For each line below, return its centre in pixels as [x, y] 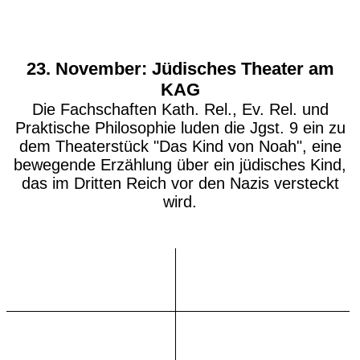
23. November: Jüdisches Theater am [180, 69]
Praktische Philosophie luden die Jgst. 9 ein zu [180, 128]
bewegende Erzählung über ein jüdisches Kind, [180, 165]
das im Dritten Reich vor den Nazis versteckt [180, 183]
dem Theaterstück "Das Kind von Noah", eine [180, 146]
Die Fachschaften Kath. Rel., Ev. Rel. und [180, 109]
